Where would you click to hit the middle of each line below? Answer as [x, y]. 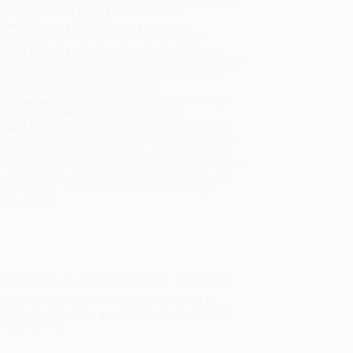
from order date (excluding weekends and [146, 64]
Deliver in [75, 102]
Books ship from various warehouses [143, 128]
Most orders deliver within [136, 52]
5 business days [137, 102]
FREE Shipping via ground [133, 26]
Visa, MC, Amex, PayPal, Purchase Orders [152, 165]
